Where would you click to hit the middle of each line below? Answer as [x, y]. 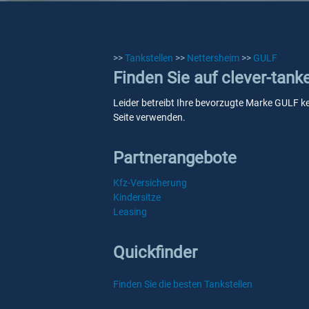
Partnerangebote [175, 158]
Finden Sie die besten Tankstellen [183, 284]
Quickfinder [155, 252]
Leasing [130, 212]
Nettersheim [213, 58]
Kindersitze [137, 197]
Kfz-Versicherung [150, 183]
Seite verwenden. [149, 117]
